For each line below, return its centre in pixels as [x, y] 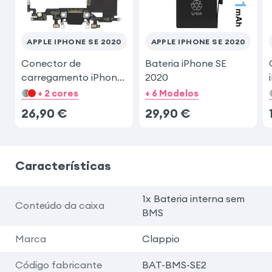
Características [63, 165]
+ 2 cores [58, 93]
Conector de [51, 63]
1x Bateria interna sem [193, 198]
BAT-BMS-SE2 [174, 264]
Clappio [161, 238]
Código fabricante [58, 264]
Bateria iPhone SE [185, 63]
